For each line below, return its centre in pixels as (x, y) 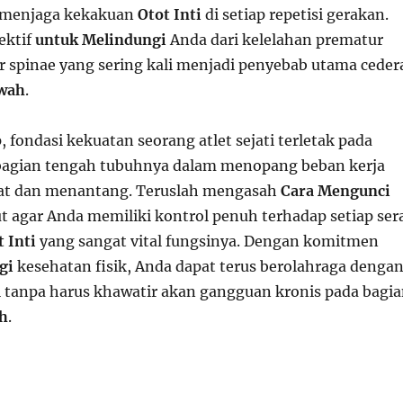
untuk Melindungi (100, 40)
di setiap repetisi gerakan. (295, 14)
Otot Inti (169, 14)
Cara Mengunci (335, 191)
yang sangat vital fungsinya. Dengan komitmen (207, 241)
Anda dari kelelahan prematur (274, 40)
